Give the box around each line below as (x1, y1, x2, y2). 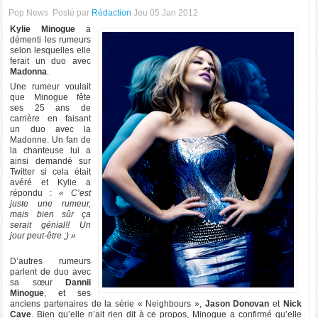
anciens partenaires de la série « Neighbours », (10, 299, 205, 309)
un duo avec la (10, 124, 91, 134)
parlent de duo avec (10, 267, 91, 277)
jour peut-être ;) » (10, 231, 77, 241)
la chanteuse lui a (10, 146, 91, 155)
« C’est (58, 188, 91, 198)
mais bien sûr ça (10, 209, 91, 219)
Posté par (53, 8, 92, 18)
